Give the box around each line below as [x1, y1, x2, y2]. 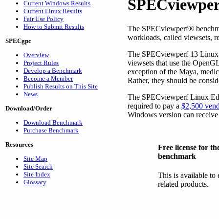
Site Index [23, 171, 50, 178]
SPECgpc [5, 37, 31, 44]
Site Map [23, 155, 47, 162]
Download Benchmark [23, 119, 83, 126]
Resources [5, 141, 33, 148]
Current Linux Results [23, 7, 82, 15]
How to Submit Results [23, 23, 84, 30]
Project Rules [23, 59, 59, 66]
